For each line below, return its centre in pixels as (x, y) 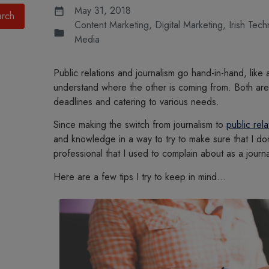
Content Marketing (111, 25)
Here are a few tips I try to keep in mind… (139, 177)
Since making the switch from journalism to (140, 125)
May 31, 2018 (102, 11)
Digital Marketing (189, 25)
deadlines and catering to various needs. (136, 102)
